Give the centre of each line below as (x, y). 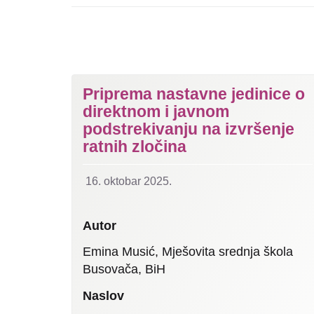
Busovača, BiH (124, 269)
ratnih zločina (135, 146)
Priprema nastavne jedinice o (194, 94)
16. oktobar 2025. (129, 181)
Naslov (103, 295)
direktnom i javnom (156, 111)
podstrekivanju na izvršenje (189, 129)
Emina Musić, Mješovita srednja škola (188, 252)
